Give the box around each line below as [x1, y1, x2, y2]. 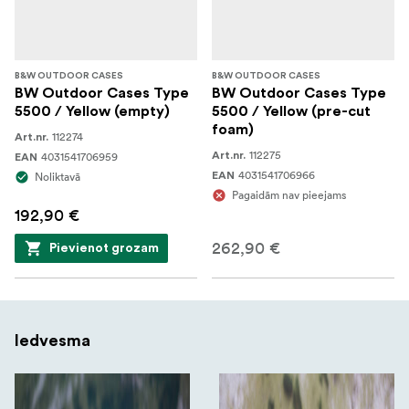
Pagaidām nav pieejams [232, 187, 346, 202]
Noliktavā [35, 169, 80, 184]
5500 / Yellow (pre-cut [212, 103, 371, 119]
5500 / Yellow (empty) [15, 103, 170, 119]
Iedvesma [15, 331, 90, 349]
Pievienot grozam [49, 241, 159, 255]
